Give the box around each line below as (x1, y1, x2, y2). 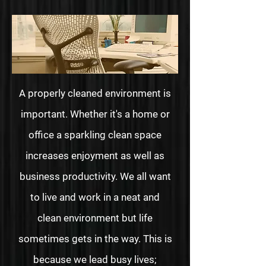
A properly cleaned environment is (19, 87, 171, 99)
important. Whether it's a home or (20, 108, 170, 120)
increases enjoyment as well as (26, 150, 164, 161)
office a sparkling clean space (28, 129, 161, 141)
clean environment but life (37, 212, 153, 224)
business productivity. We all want (19, 170, 171, 182)
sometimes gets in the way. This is (18, 233, 172, 245)
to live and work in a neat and (30, 191, 160, 203)
